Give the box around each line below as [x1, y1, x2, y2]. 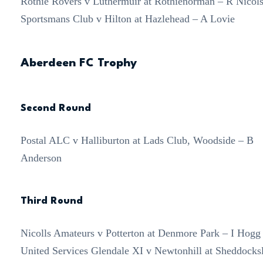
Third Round [20, 196, 83, 207]
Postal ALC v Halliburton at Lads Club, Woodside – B [20, 134, 254, 147]
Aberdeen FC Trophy [20, 58, 137, 70]
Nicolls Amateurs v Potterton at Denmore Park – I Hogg [20, 227, 261, 240]
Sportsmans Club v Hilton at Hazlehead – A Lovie [20, 13, 235, 25]
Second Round [20, 103, 91, 114]
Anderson [20, 152, 62, 164]
